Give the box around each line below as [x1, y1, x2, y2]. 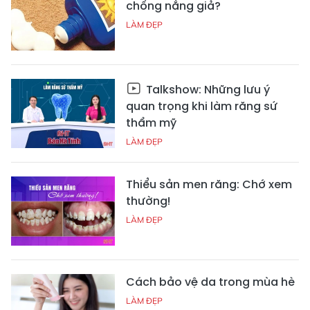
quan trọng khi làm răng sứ [126, 98, 277, 114]
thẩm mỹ [126, 114, 176, 131]
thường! [126, 192, 170, 209]
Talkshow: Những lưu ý [143, 81, 270, 98]
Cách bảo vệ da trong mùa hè [126, 273, 295, 290]
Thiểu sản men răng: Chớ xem [126, 176, 292, 192]
